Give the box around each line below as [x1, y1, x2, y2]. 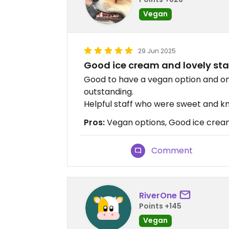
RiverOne [139, 189, 177, 201]
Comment [151, 145, 193, 157]
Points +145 [139, 200, 181, 211]
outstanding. [84, 86, 133, 98]
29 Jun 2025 [138, 47, 176, 56]
